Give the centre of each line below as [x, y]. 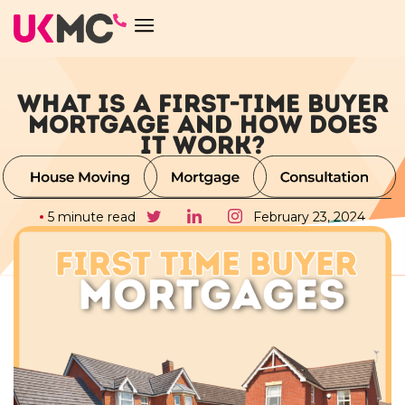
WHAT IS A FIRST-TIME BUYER [202, 103]
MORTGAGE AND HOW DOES [202, 123]
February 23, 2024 [309, 217]
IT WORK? [202, 144]
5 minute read [92, 217]
